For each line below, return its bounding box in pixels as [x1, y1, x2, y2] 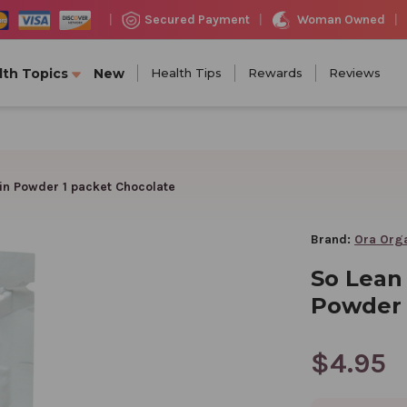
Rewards [248, 65, 303, 80]
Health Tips [151, 65, 222, 80]
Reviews [329, 65, 381, 80]
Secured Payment [144, 11, 250, 27]
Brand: [311, 231, 351, 247]
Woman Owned [296, 11, 385, 27]
